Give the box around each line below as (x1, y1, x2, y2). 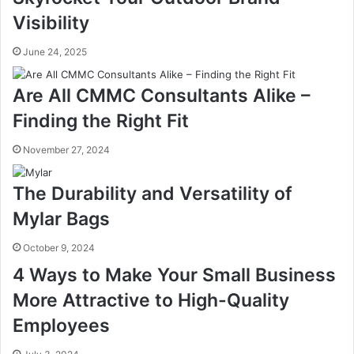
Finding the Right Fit (13, 110, 189, 133)
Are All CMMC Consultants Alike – (13, 85, 311, 107)
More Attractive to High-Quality (13, 289, 289, 312)
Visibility (13, 12, 89, 35)
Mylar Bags (13, 208, 110, 231)
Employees (13, 314, 110, 337)
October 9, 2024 (23, 242, 95, 254)
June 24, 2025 (23, 46, 87, 58)
